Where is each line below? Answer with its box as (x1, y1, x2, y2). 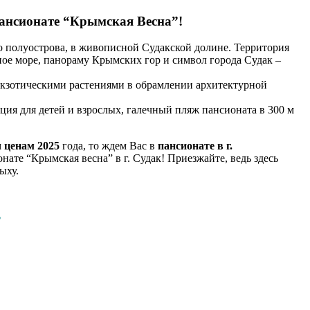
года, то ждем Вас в (60, 140, 158, 152)
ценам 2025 (4, 140, 60, 152)
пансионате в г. (158, 140, 232, 152)
